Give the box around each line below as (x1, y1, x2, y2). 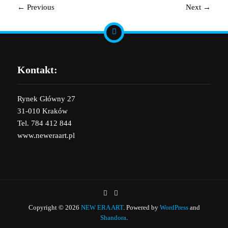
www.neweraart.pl (17, 131, 75, 139)
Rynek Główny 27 (17, 94, 75, 103)
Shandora (100, 214, 126, 222)
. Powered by (123, 204, 160, 212)
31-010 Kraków (17, 106, 68, 115)
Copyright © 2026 (28, 204, 81, 212)
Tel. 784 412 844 (17, 119, 72, 127)
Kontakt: (17, 64, 58, 75)
